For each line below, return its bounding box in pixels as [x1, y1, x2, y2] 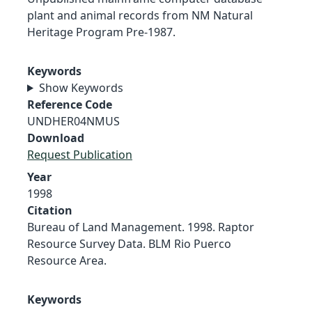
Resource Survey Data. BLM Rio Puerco [27, 235, 231, 251]
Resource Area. [27, 252, 107, 268]
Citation [27, 202, 72, 218]
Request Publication [27, 146, 132, 162]
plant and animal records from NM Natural [27, 7, 253, 23]
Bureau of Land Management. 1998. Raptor [27, 219, 254, 235]
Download [27, 130, 84, 146]
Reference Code [27, 96, 112, 112]
